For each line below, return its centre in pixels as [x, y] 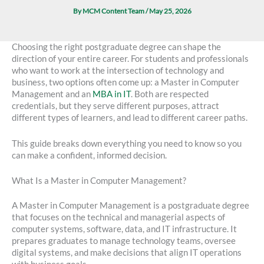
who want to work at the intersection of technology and [118, 71]
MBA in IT [112, 94]
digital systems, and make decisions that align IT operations [127, 252]
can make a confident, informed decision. [89, 155]
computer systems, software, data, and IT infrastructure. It [124, 229]
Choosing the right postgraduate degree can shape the [116, 47]
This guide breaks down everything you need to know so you [127, 143]
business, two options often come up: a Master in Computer [126, 82]
